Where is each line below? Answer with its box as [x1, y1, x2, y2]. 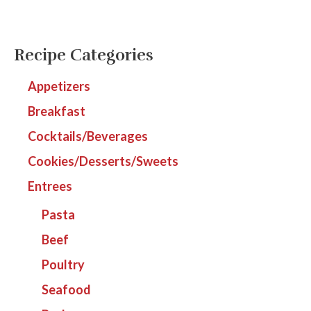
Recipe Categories [14, 45, 153, 66]
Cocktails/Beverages [28, 128, 148, 144]
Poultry [42, 256, 85, 272]
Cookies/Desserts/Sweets [28, 153, 178, 169]
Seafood [42, 281, 91, 297]
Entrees [28, 178, 72, 194]
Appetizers [28, 78, 90, 94]
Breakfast [28, 103, 85, 119]
